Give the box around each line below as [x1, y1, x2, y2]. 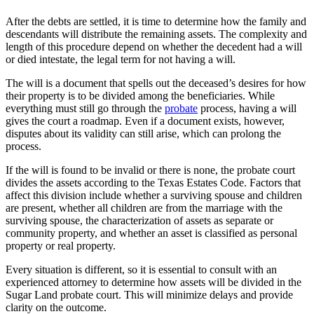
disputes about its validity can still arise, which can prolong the [6, 128, 281, 140]
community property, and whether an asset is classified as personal [6, 227, 297, 240]
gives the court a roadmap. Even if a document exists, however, [6, 115, 285, 128]
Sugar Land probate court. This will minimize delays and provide [6, 289, 293, 301]
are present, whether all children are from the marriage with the [6, 202, 282, 214]
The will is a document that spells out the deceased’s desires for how [6, 77, 306, 90]
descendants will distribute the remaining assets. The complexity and [6, 28, 307, 41]
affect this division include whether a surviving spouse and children [6, 189, 302, 202]
